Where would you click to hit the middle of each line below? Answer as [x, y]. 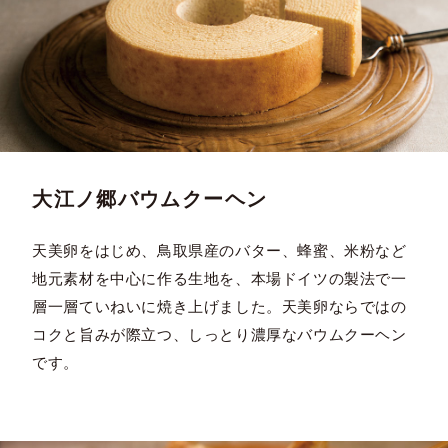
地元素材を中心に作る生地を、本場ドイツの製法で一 [219, 278]
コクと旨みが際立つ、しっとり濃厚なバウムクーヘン [219, 334]
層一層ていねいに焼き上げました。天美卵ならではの [219, 306]
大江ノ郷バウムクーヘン [150, 198]
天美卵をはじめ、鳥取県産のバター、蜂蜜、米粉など [219, 250]
